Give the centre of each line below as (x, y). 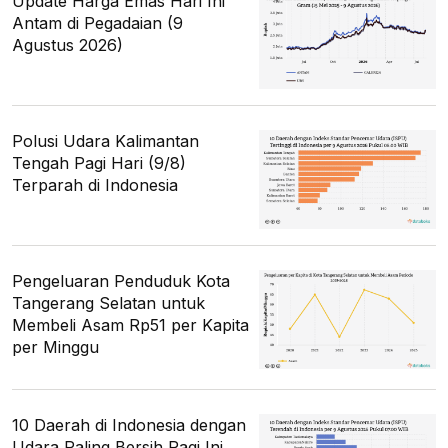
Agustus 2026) (67, 44)
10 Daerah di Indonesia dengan (129, 425)
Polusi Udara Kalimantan (105, 141)
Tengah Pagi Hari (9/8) (99, 163)
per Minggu (55, 347)
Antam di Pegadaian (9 (97, 22)
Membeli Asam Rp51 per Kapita (130, 325)
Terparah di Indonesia (95, 185)
